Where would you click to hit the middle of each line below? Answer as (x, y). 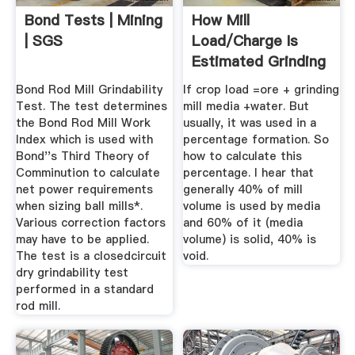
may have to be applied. (82, 239)
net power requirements (84, 189)
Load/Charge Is (245, 41)
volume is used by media (252, 206)
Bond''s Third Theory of (82, 156)
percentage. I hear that (249, 172)
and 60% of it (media (243, 222)
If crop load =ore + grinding (261, 89)
